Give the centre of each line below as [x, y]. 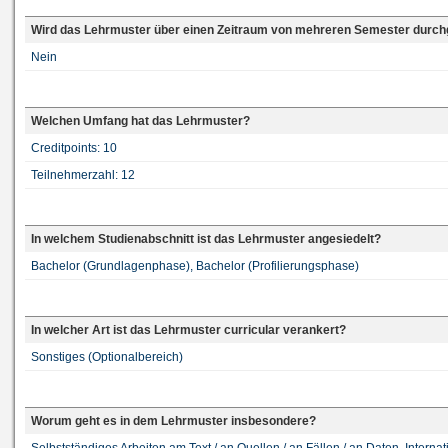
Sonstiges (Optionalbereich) [107, 356]
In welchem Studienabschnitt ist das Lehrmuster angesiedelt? [206, 238]
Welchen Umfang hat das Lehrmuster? [140, 120]
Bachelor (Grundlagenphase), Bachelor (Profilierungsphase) [195, 265]
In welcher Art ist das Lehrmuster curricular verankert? [188, 329]
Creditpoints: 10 [74, 147]
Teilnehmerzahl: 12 [83, 174]
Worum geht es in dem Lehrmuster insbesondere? [173, 420]
